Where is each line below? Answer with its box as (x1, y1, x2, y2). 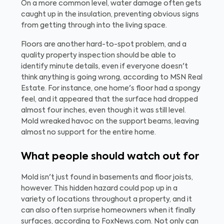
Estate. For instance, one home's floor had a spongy (21, 85, 200, 92)
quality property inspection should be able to (21, 52, 176, 59)
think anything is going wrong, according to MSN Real (21, 74, 202, 81)
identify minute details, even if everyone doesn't (21, 63, 188, 70)
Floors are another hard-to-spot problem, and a (21, 41, 186, 48)
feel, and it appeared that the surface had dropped (21, 96, 198, 103)
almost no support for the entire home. (21, 129, 157, 136)
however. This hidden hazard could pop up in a (21, 185, 177, 192)
